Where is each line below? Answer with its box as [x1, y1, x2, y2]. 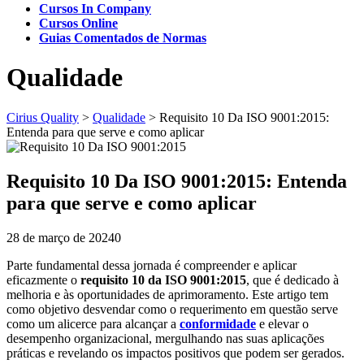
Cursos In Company [39, 2, 151, 15]
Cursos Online [39, 16, 118, 30]
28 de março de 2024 [6, 230, 115, 245]
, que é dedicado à [246, 272, 339, 287]
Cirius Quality [6, 110, 79, 124]
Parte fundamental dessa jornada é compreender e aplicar [6, 258, 297, 272]
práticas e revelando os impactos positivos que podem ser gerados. [6, 345, 344, 360]
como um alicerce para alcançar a [6, 316, 180, 331]
